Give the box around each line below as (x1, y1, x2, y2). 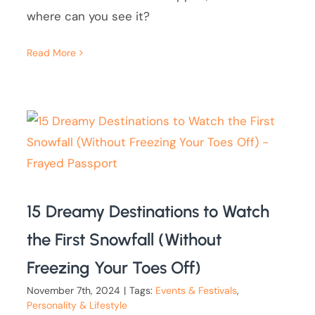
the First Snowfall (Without (27, 229, 222, 250)
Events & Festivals (155, 284, 238, 297)
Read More (27, 46, 77, 60)
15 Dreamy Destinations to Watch (27, 201, 270, 222)
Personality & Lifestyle (27, 299, 128, 312)
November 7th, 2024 (27, 284, 121, 297)
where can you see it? (27, 8, 150, 25)
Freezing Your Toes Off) (27, 257, 202, 278)
